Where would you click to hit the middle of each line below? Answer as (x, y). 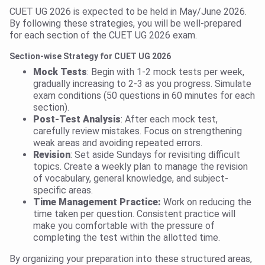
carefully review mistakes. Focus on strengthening (138, 131)
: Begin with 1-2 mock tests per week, (166, 72)
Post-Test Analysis (77, 119)
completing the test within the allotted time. (127, 238)
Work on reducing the (206, 202)
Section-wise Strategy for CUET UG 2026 (90, 56)
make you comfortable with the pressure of (124, 226)
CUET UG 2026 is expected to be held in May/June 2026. (128, 12)
